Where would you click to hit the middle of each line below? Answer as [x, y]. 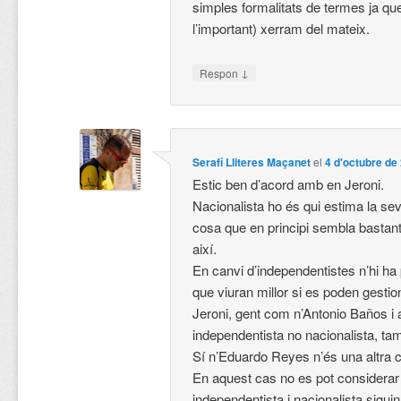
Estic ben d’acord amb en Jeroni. [289, 183]
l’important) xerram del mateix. [282, 29]
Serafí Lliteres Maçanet [252, 162]
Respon [221, 73]
